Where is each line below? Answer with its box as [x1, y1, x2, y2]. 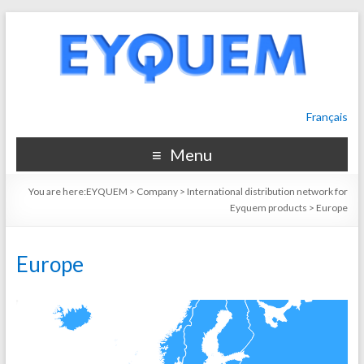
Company [136, 185, 179, 197]
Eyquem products [230, 201, 308, 214]
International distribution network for [187, 185, 349, 197]
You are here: [28, 185, 87, 197]
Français [306, 110, 349, 123]
